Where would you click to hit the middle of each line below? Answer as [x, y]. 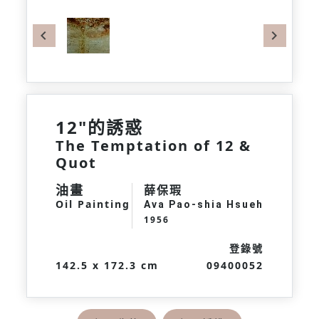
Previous [76, 54]
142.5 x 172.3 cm [107, 265]
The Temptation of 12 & [153, 146]
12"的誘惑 [99, 127]
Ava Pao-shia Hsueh [204, 204]
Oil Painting [93, 204]
